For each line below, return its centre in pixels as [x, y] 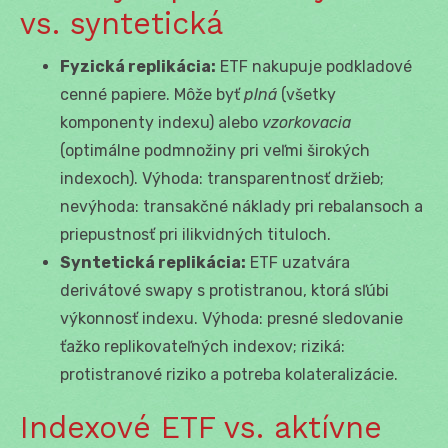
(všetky [306, 94]
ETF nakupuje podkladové [314, 66]
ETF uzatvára [298, 262]
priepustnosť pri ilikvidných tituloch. [195, 234]
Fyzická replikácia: [138, 66]
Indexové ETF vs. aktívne [201, 427]
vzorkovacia [306, 122]
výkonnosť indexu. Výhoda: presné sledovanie [231, 318]
